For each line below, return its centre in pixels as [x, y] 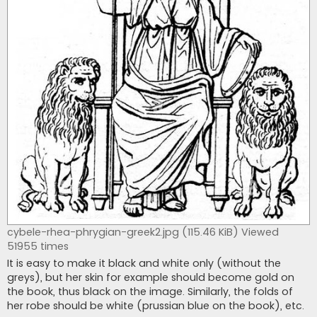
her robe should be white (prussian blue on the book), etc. [156, 305]
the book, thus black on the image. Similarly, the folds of [150, 291]
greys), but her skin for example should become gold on [151, 277]
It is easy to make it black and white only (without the [144, 263]
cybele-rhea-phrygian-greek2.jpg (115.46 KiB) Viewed [143, 232]
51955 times [38, 246]
